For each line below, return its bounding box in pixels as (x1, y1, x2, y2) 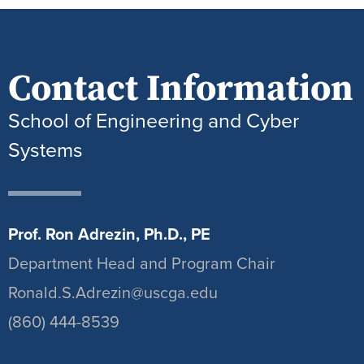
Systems (8, 134, 83, 163)
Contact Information (8, 66, 353, 112)
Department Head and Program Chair (8, 250, 275, 275)
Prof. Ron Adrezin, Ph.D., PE (8, 221, 210, 245)
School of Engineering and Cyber (8, 105, 299, 134)
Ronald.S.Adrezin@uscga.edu (8, 279, 218, 304)
